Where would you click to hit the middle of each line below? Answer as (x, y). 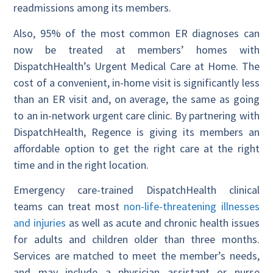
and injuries (40, 223)
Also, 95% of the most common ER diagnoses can (136, 33)
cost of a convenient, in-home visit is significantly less (136, 82)
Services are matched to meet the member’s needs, (136, 256)
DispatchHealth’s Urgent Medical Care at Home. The (136, 66)
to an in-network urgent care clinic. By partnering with (136, 115)
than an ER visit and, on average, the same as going (136, 99)
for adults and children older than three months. (136, 239)
